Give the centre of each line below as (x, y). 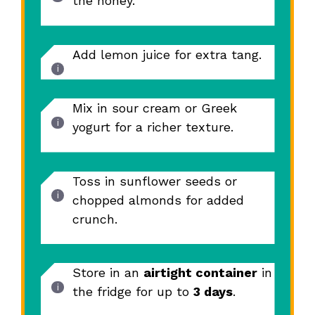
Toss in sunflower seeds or (154, 181)
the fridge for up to (133, 292)
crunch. (95, 219)
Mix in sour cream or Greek (154, 108)
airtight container (200, 273)
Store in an (108, 273)
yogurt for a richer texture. (153, 127)
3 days (213, 292)
